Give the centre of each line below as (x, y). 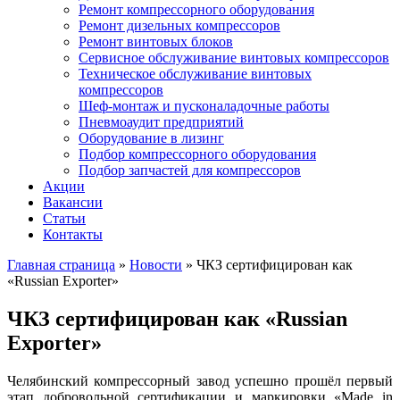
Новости (156, 265)
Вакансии (73, 202)
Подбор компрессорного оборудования (197, 154)
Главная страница (61, 265)
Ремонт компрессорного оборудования (196, 9)
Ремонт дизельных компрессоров (179, 25)
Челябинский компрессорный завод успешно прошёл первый (200, 380)
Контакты (73, 234)
